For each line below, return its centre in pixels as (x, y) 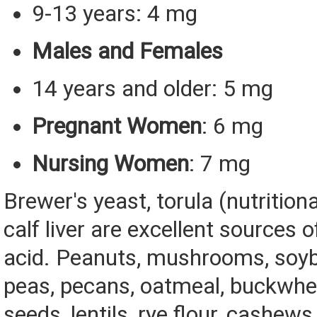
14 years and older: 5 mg (152, 89)
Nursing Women (110, 164)
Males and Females (127, 52)
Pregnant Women (117, 127)
